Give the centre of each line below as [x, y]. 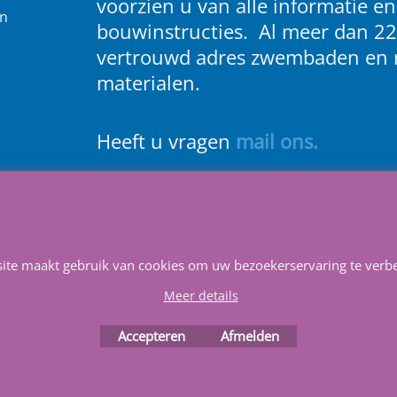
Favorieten [313, 233]
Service [179, 233]
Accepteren [152, 335]
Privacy [241, 233]
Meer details [201, 295]
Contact [117, 233]
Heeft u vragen [166, 141]
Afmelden [250, 335]
